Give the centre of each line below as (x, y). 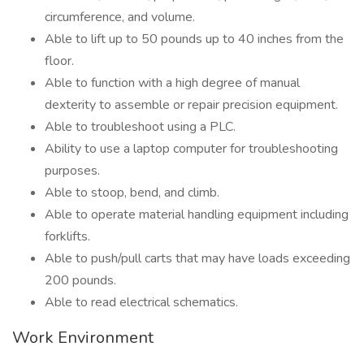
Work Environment (83, 338)
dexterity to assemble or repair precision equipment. (191, 105)
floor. (59, 61)
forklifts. (67, 236)
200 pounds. (80, 280)
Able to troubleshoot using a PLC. (140, 127)
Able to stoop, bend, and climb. (132, 193)
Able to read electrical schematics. (141, 302)
